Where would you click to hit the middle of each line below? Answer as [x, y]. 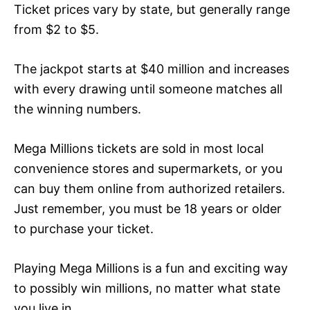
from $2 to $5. [56, 29]
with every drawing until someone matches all [148, 89]
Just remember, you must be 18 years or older [148, 208]
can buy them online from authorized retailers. [149, 188]
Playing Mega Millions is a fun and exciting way [151, 268]
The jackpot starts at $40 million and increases [152, 69]
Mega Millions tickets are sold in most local [139, 148]
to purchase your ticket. [84, 228]
